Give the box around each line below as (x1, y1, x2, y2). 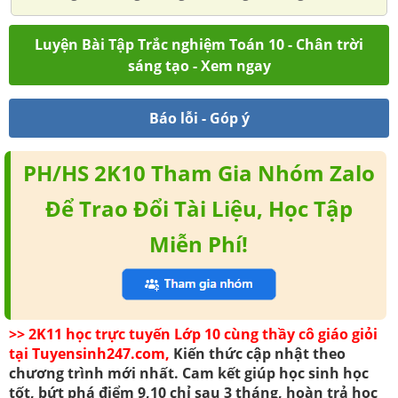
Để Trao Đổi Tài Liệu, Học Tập (44, 194, 353, 224)
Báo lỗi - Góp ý (148, 108, 250, 129)
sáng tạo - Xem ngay (127, 56, 271, 76)
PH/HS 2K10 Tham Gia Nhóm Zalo (22, 158, 375, 188)
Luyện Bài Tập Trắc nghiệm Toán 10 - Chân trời (35, 35, 363, 55)
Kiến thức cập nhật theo (170, 344, 346, 364)
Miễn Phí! (149, 229, 249, 259)
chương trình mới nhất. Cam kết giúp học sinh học (9, 363, 369, 384)
